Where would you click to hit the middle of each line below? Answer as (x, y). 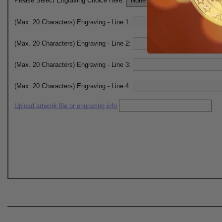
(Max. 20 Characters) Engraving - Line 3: (74, 65)
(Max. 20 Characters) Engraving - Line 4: (74, 86)
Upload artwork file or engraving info (66, 106)
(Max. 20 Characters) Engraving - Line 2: (74, 43)
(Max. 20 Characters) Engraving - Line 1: (74, 22)
